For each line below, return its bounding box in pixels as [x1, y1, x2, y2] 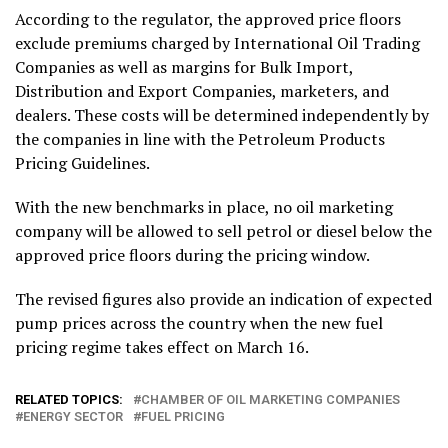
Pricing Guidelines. [15, 151, 150, 174]
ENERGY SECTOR [23, 408, 123, 424]
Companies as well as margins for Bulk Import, [15, 55, 353, 78]
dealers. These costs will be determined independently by [15, 103, 429, 126]
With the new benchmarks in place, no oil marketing [15, 195, 393, 218]
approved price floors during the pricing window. [15, 243, 370, 266]
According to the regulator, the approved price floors [15, 7, 401, 30]
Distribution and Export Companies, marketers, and [15, 79, 389, 102]
